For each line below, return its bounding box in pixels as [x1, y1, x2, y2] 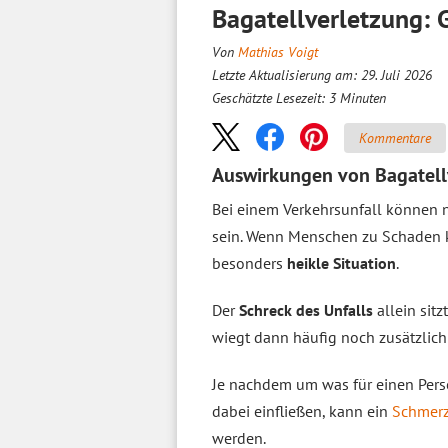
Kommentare [359, 128, 431, 147]
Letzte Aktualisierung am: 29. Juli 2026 [212, 66, 432, 84]
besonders [212, 253, 287, 273]
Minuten [340, 89, 386, 107]
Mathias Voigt [238, 43, 318, 61]
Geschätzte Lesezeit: [212, 89, 329, 107]
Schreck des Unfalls [239, 300, 373, 320]
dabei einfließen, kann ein [212, 401, 392, 421]
